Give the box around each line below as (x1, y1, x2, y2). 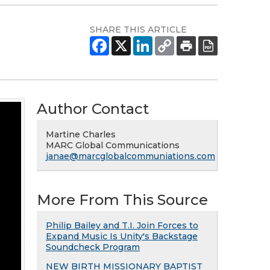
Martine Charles (46, 129, 116, 140)
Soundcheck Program (46, 242, 140, 253)
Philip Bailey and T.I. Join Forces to (46, 220, 198, 231)
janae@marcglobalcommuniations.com (46, 151, 215, 162)
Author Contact (37, 100, 149, 118)
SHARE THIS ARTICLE (90, 24, 187, 35)
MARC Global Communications (46, 140, 180, 151)
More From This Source (37, 191, 208, 209)
